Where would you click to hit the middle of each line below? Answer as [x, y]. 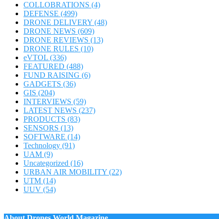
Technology [43, 145]
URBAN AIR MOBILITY [66, 172]
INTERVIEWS [48, 101]
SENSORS [42, 128]
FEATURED [45, 66]
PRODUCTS [45, 119]
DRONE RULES [52, 48]
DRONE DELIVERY [59, 22]
